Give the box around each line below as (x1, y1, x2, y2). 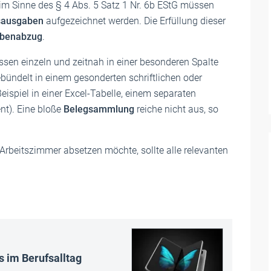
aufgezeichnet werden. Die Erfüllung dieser (44, 15, 226, 27)
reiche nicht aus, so (137, 103, 218, 115)
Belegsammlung (64, 103, 137, 115)
